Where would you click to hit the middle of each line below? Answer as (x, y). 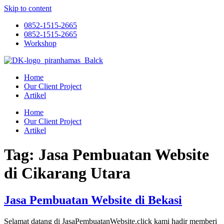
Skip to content (28, 8)
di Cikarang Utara (67, 173)
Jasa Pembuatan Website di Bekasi (93, 200)
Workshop (40, 43)
